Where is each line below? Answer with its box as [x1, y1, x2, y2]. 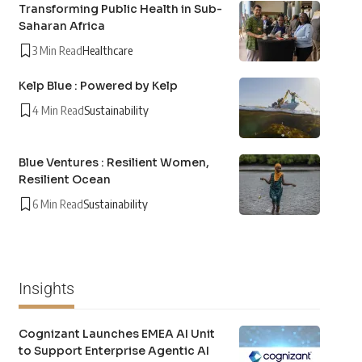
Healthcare [82, 42, 133, 57]
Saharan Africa [18, 18, 105, 33]
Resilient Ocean [18, 171, 111, 187]
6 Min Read [32, 196, 83, 211]
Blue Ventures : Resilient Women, [18, 154, 209, 170]
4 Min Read [32, 102, 84, 117]
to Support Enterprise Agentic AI [18, 343, 209, 358]
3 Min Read [32, 42, 82, 57]
